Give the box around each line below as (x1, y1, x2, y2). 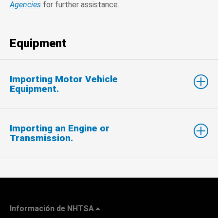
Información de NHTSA (10, 203, 94, 213)
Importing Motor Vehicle (10, 73, 118, 85)
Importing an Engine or (10, 122, 109, 134)
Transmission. (10, 132, 73, 144)
